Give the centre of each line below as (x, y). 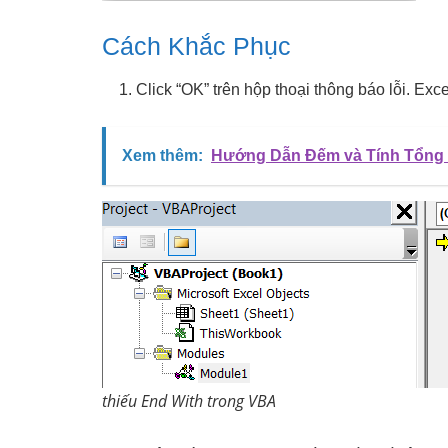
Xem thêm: (162, 155)
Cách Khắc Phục (196, 46)
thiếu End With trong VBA (189, 400)
